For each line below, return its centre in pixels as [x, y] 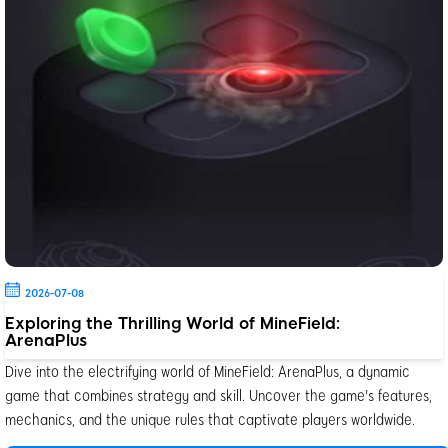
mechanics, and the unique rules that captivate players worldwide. [210, 418]
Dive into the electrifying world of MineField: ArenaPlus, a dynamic [207, 370]
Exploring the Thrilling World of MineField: [172, 323]
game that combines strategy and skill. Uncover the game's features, [218, 394]
